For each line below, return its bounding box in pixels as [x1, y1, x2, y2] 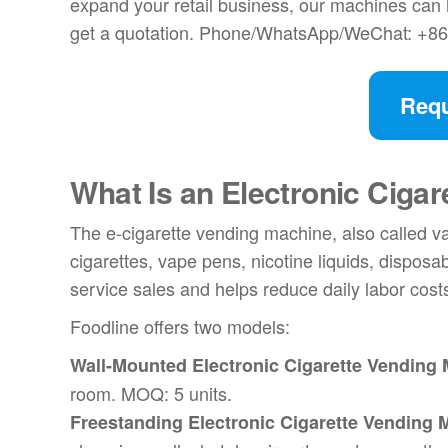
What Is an [70, 170, 221, 214]
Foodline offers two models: [70, 313, 291, 340]
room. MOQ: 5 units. [70, 380, 233, 407]
